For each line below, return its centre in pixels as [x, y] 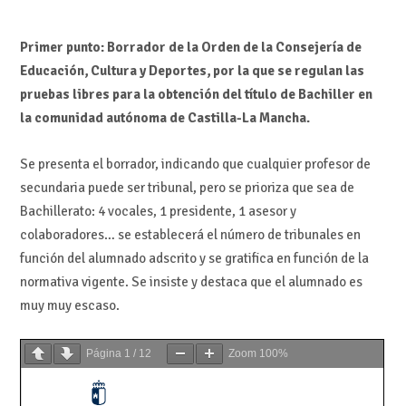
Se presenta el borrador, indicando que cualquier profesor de [195, 164]
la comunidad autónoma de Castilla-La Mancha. [164, 118]
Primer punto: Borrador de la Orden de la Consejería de [190, 48]
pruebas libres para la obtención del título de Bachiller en [196, 95]
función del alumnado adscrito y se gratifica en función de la [194, 258]
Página [105, 354]
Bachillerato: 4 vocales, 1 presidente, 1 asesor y [158, 211]
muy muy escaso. [69, 305]
